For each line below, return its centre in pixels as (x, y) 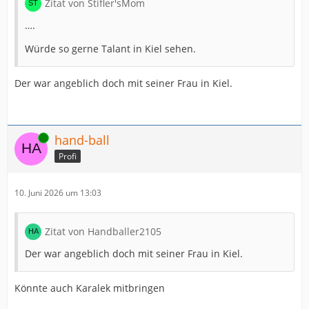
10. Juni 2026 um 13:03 (58, 193)
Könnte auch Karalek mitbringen (90, 288)
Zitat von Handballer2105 (103, 231)
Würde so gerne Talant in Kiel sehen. (110, 49)
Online (27, 138)
